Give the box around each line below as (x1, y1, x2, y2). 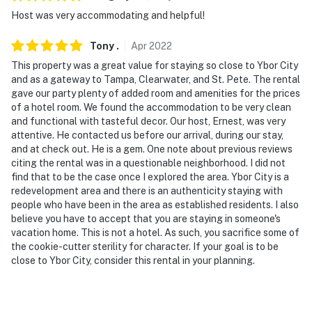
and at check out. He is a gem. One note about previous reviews (11, 143, 292, 155)
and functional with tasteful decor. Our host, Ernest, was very (11, 115, 286, 127)
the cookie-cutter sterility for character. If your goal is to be (11, 240, 279, 252)
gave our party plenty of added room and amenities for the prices (11, 87, 300, 99)
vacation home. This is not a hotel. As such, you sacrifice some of (11, 226, 299, 238)
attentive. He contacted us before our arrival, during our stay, (11, 129, 283, 141)
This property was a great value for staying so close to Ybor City (11, 59, 298, 71)
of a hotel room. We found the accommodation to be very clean (11, 101, 291, 113)
